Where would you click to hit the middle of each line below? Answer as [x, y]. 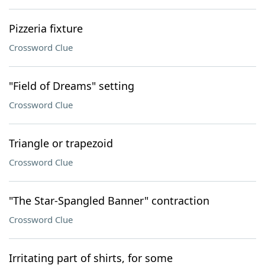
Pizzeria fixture [46, 28]
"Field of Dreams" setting [72, 86]
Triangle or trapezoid [61, 143]
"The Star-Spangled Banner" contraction [109, 201]
